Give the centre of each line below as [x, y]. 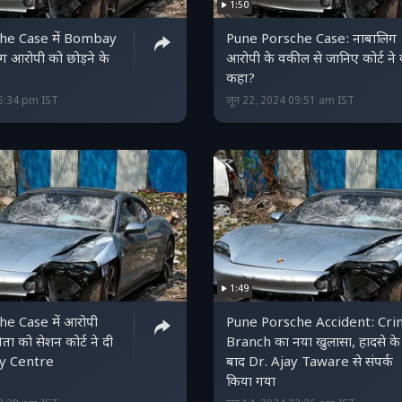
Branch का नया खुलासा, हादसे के [313, 343]
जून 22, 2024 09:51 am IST [290, 101]
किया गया [251, 382]
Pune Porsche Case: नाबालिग [311, 39]
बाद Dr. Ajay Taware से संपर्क [310, 363]
